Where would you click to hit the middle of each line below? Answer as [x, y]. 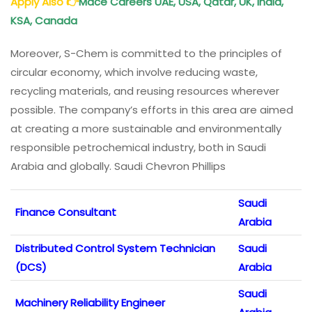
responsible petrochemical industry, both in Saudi [138, 147]
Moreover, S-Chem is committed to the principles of [146, 53]
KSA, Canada [45, 20]
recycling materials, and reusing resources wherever [145, 91]
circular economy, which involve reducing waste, [134, 72]
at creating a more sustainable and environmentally [146, 128]
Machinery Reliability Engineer [90, 302]
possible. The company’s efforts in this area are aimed [152, 109]
